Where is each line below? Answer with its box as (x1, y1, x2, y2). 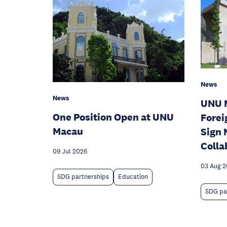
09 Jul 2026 (53, 147, 87, 156)
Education (118, 173, 148, 181)
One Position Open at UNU (53, 111, 174, 124)
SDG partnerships (57, 173, 109, 181)
